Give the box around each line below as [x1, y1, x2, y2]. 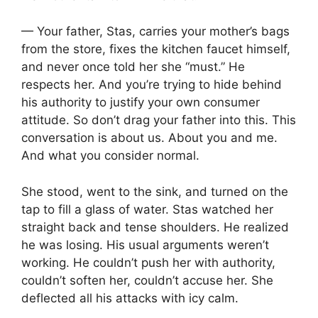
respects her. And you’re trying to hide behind [21, 77, 282, 92]
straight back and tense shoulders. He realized [21, 219, 289, 234]
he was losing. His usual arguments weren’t [21, 237, 269, 252]
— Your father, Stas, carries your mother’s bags [21, 24, 290, 39]
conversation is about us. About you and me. [21, 131, 278, 146]
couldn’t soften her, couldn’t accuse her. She [21, 273, 273, 287]
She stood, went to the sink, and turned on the [21, 184, 288, 199]
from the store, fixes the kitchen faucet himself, [21, 42, 290, 57]
